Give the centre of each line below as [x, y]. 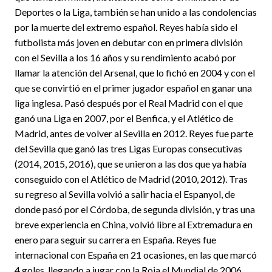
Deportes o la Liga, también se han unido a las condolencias [136, 12]
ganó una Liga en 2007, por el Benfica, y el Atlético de [124, 118]
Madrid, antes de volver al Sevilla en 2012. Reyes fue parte [134, 133]
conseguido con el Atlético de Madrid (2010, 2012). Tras [131, 178]
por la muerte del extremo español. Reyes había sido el [126, 27]
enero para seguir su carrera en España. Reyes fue [115, 239]
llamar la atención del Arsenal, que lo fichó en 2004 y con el [135, 72]
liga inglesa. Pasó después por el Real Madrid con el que [129, 103]
